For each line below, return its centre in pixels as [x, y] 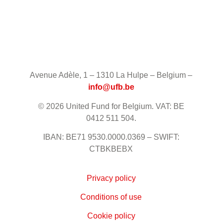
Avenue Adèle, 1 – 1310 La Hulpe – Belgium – [111, 75]
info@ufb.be [111, 87]
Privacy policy [111, 178]
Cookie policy [111, 216]
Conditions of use [111, 197]
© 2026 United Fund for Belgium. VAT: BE [111, 106]
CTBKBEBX [111, 149]
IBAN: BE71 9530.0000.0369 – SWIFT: [111, 137]
